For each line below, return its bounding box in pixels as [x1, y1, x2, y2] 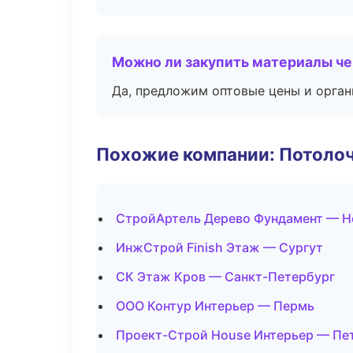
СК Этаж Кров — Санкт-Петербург [116, 269, 335, 284]
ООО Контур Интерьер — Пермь [116, 298, 314, 314]
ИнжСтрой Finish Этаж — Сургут [116, 240, 323, 255]
